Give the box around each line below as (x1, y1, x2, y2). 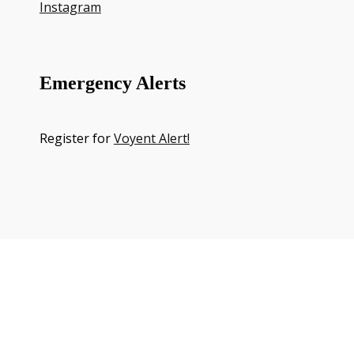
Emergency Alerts (39, 72, 186, 93)
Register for (39, 129, 114, 147)
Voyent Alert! (113, 129, 190, 147)
